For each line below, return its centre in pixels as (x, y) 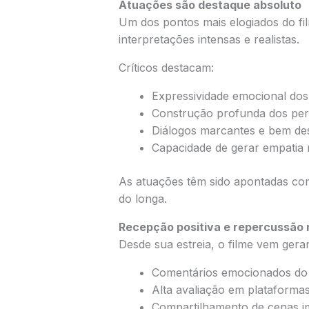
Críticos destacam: (166, 67)
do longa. (142, 198)
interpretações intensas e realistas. (209, 39)
